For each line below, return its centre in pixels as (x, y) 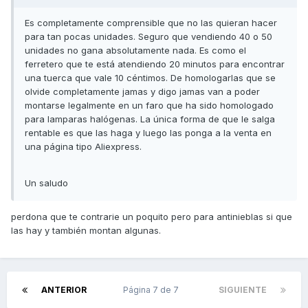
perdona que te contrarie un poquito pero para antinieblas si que (152, 217)
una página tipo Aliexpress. (83, 147)
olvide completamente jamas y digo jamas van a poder (142, 92)
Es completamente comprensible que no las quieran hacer (151, 23)
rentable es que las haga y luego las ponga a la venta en (148, 133)
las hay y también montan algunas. (86, 231)
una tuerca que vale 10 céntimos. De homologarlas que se (150, 78)
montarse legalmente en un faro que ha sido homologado (149, 106)
